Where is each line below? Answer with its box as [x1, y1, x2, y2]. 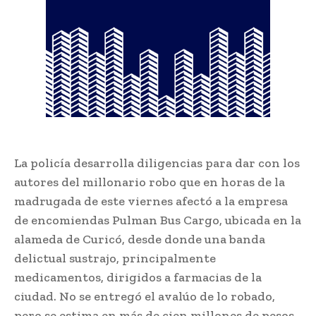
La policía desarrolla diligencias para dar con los [14, 155, 300, 171]
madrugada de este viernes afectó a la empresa [14, 193, 288, 209]
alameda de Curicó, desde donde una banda [14, 231, 265, 248]
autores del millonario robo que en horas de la [14, 174, 285, 190]
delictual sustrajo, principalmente [14, 250, 216, 267]
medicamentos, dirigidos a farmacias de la [14, 269, 262, 286]
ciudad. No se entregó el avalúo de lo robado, [14, 288, 275, 305]
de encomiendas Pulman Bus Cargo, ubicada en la [14, 212, 301, 229]
